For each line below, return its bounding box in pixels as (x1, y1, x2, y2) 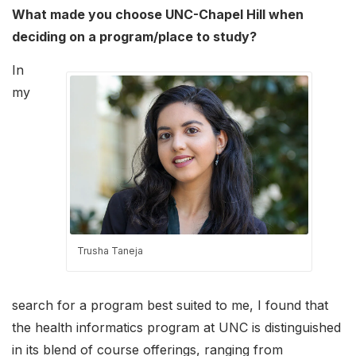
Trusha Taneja (77, 244, 143, 257)
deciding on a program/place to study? (12, 28, 258, 44)
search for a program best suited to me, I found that (12, 296, 328, 313)
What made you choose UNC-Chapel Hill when (12, 6, 304, 22)
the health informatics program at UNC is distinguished (12, 319, 341, 335)
